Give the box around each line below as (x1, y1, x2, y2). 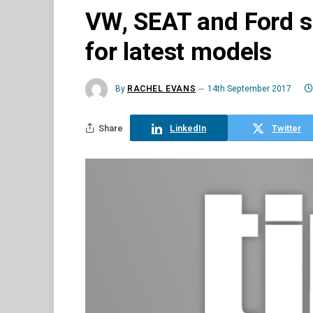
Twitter (272, 121, 301, 135)
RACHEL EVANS (127, 82, 196, 96)
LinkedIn (170, 121, 206, 135)
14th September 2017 (208, 82, 292, 96)
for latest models (85, 34, 272, 71)
